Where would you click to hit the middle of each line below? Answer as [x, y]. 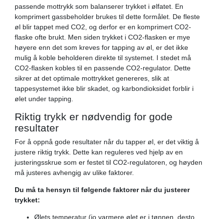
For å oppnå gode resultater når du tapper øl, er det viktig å [107, 142]
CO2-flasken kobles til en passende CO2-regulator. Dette [103, 68]
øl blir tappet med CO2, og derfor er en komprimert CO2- [103, 27]
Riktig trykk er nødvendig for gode [94, 116]
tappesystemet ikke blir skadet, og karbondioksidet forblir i [104, 88]
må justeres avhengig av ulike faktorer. [74, 172]
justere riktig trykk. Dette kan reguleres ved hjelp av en [99, 152]
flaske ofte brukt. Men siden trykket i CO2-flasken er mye [102, 37]
